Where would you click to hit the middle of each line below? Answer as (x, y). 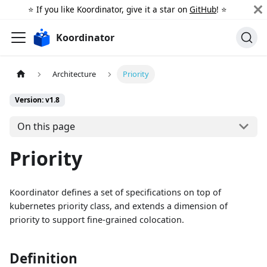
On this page (46, 127)
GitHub (203, 9)
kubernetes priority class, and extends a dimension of (119, 206)
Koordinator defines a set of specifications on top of (115, 192)
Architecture (74, 74)
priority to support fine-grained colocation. (97, 219)
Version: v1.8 (37, 100)
